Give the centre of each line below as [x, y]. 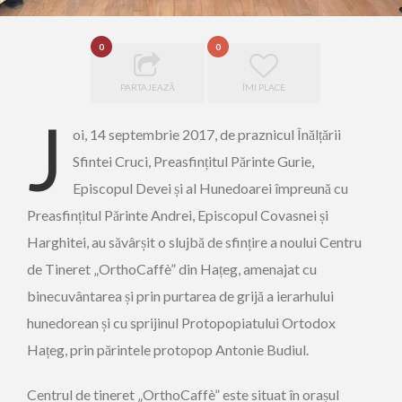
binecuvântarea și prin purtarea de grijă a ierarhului [180, 296]
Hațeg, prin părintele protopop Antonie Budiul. [168, 350]
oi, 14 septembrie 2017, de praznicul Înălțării [207, 134]
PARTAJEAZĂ [147, 87]
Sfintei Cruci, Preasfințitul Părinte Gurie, [193, 161]
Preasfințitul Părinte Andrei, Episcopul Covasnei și [178, 215]
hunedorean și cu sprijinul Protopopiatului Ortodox [181, 323]
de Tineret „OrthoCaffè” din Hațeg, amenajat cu [172, 269]
